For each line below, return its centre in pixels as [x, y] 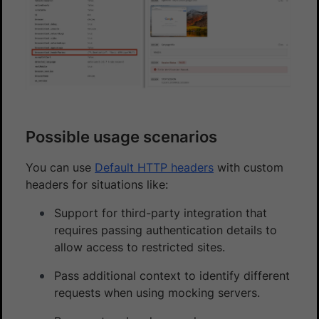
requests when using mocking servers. [157, 292]
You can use [60, 167]
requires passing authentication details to [166, 230]
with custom [249, 167]
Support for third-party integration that [161, 213]
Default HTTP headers [154, 167]
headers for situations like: [97, 184]
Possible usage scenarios [121, 136]
